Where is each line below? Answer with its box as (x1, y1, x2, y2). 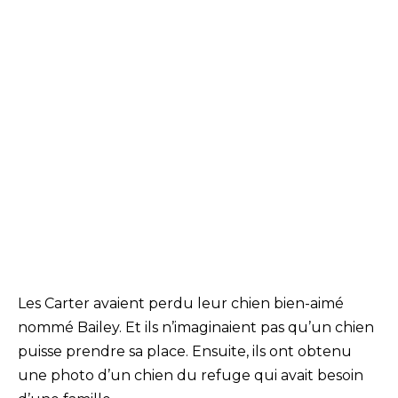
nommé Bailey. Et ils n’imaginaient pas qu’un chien (18, 318, 374, 336)
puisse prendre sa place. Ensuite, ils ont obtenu (18, 342, 352, 360)
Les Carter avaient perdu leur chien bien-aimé (18, 294, 344, 312)
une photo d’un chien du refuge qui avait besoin (18, 366, 363, 384)
